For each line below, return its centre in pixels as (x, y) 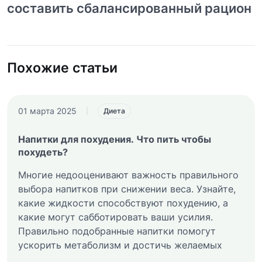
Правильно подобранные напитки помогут (117, 231)
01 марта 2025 (47, 111)
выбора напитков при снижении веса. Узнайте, (127, 189)
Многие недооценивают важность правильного (128, 175)
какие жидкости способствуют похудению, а (123, 203)
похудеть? (43, 152)
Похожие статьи (62, 67)
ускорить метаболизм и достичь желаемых (120, 245)
